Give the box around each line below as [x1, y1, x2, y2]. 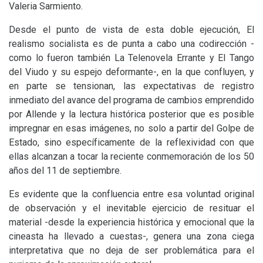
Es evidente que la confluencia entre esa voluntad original [9, 188, 254, 200]
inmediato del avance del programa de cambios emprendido [9, 95, 254, 106]
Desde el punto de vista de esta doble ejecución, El [9, 24, 254, 35]
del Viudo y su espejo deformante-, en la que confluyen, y [9, 66, 254, 77]
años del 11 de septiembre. [9, 165, 122, 176]
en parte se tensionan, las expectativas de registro [9, 80, 254, 92]
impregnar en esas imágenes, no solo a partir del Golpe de [9, 123, 254, 134]
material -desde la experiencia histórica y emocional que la [9, 217, 254, 228]
